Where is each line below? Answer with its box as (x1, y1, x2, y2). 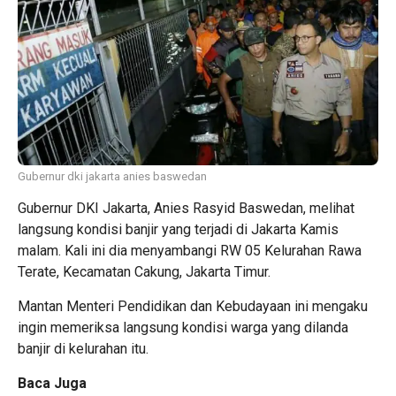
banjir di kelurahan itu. (18, 340, 148, 358)
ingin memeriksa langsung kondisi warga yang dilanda (18, 319, 348, 337)
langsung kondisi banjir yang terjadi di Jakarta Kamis (18, 221, 339, 239)
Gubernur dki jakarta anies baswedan (18, 170, 207, 184)
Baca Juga (18, 375, 87, 392)
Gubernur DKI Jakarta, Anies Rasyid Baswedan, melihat (18, 200, 354, 217)
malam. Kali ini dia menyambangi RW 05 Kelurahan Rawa (18, 242, 362, 260)
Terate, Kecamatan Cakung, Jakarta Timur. (18, 263, 270, 281)
